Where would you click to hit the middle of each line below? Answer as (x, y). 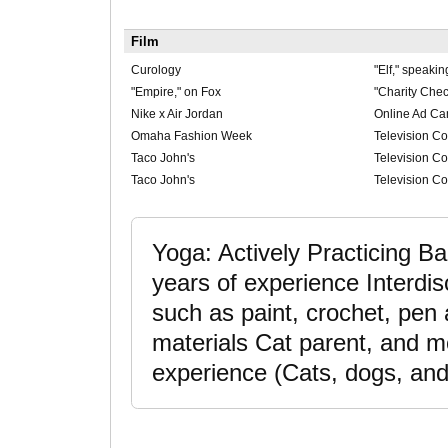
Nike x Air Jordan (176, 114)
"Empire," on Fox (175, 92)
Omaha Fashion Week (191, 136)
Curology (155, 70)
